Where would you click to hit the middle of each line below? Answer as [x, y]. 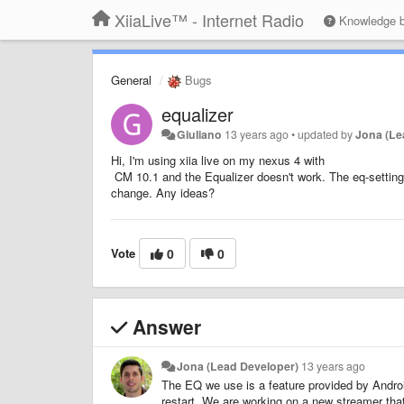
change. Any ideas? [163, 192]
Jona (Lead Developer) [238, 366]
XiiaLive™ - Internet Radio [209, 20]
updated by [327, 134]
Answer [164, 326]
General [131, 80]
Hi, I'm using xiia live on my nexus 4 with [218, 160]
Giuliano [200, 134]
